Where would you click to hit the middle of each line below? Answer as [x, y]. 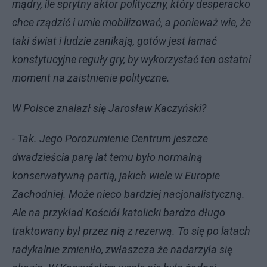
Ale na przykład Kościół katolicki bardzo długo [119, 212]
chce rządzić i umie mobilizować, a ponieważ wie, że [131, 22]
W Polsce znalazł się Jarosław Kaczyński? [109, 108]
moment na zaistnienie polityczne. [91, 78]
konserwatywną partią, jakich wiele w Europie [116, 176]
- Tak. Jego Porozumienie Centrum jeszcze [110, 139]
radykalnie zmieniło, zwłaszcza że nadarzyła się [122, 249]
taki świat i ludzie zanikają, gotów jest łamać [114, 41]
